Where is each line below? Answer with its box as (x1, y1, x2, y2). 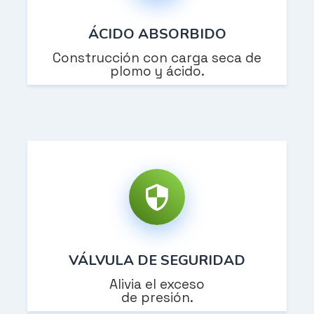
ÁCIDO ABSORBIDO (88, 24, 226, 44)
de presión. (121, 289, 193, 307)
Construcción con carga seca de (53, 49, 261, 67)
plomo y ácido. (109, 62, 205, 81)
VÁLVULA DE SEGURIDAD (69, 250, 245, 271)
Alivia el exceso (109, 275, 205, 294)
